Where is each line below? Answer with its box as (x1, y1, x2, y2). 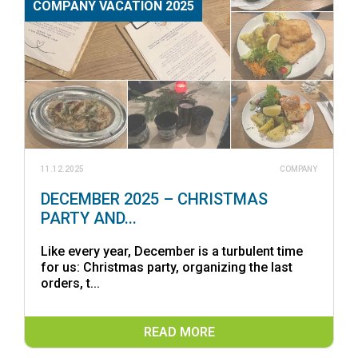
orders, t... (41, 275, 100, 291)
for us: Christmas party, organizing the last (41, 259, 292, 275)
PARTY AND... (41, 208, 137, 228)
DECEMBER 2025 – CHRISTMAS (41, 189, 268, 209)
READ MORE (143, 324, 215, 340)
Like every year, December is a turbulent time (41, 243, 303, 259)
